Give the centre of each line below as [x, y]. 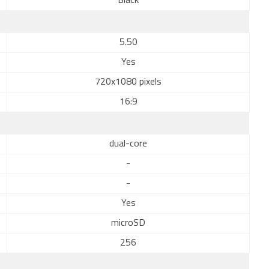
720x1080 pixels [128, 82]
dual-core [128, 144]
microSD [128, 223]
